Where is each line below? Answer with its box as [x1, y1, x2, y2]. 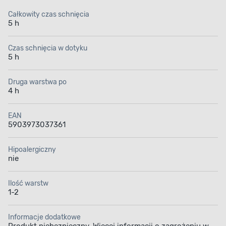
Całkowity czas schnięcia [8, 10, 89, 19]
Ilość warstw [8, 179, 48, 188]
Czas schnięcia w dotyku [8, 44, 87, 53]
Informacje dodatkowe [8, 213, 81, 222]
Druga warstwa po [8, 78, 67, 87]
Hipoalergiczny [8, 145, 56, 154]
